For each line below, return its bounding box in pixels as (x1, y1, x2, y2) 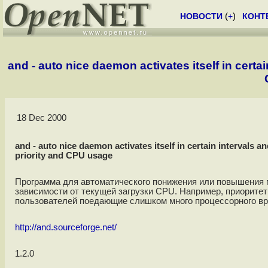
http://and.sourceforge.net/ (14, 223, 117, 233)
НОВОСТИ (180, 11, 223, 21)
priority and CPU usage (14, 151, 112, 161)
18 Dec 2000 (16, 113, 66, 123)
